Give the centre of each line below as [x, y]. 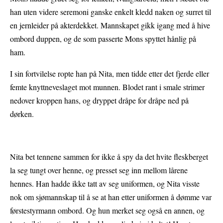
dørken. [22, 114]
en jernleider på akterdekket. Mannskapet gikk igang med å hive [110, 25]
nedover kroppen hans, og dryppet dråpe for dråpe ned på [99, 101]
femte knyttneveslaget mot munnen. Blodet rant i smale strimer [107, 87]
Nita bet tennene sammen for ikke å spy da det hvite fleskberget [109, 157]
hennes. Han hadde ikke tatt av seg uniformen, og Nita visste [105, 184]
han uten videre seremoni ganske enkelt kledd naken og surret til [111, 12]
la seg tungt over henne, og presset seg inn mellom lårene [99, 170]
